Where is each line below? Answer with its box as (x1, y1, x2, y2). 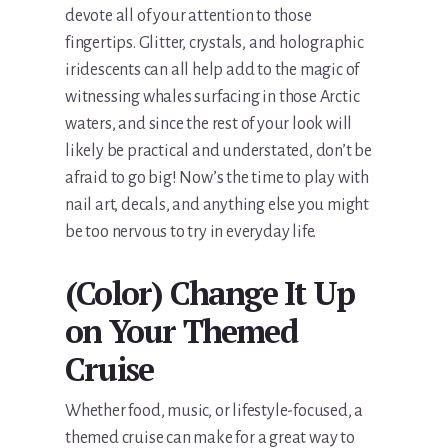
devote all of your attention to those (65, 7, 312, 26)
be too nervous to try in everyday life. (65, 223, 317, 242)
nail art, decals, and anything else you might (65, 196, 370, 215)
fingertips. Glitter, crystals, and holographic (65, 34, 364, 53)
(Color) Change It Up (65, 272, 355, 315)
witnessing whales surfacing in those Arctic (65, 88, 360, 107)
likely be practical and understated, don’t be (65, 142, 373, 161)
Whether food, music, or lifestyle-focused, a (65, 402, 364, 421)
